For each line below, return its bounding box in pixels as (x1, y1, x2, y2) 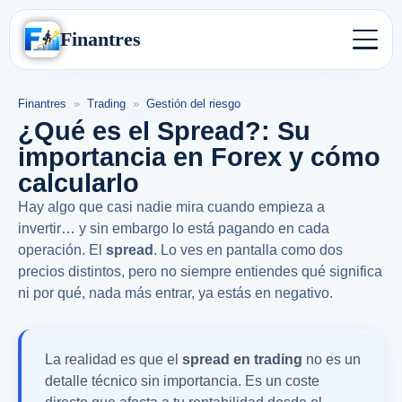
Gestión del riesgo (146, 96, 240, 110)
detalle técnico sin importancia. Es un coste (45, 372, 319, 389)
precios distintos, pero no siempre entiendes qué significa (18, 263, 382, 279)
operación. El (18, 241, 106, 258)
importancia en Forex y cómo (18, 142, 380, 171)
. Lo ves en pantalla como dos (153, 241, 343, 258)
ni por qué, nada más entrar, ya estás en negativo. (18, 284, 333, 301)
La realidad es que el (45, 351, 182, 367)
